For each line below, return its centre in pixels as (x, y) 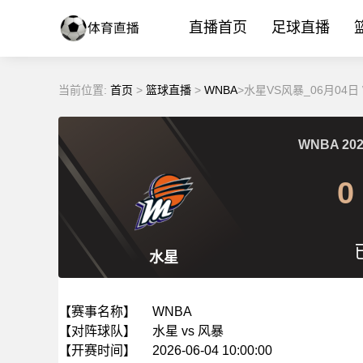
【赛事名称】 (97, 312)
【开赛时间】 (97, 350)
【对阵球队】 (97, 331)
